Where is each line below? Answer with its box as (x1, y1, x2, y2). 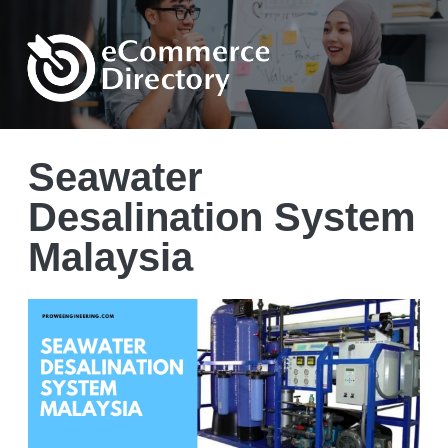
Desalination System (27, 194, 416, 239)
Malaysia (27, 234, 193, 279)
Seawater (27, 154, 203, 199)
